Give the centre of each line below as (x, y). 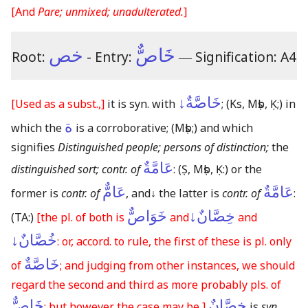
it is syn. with (141, 104)
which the (38, 128)
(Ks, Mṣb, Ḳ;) (254, 104)
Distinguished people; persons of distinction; (163, 147)
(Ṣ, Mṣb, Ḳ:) (203, 169)
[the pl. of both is (82, 218)
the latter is (189, 194)
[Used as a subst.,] (58, 104)
